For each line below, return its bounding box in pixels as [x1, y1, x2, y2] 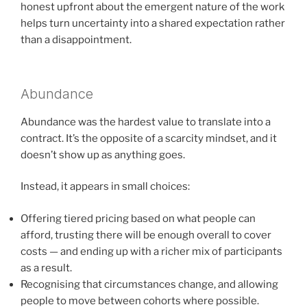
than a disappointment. [21, 34, 132, 47]
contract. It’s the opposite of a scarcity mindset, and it [21, 132, 277, 145]
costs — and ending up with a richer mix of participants [21, 245, 282, 258]
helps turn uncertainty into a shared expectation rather [21, 17, 285, 30]
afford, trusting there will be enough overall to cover [21, 228, 271, 241]
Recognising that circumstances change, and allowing [21, 278, 278, 291]
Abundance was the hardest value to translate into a [21, 115, 271, 128]
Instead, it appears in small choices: [21, 180, 190, 193]
